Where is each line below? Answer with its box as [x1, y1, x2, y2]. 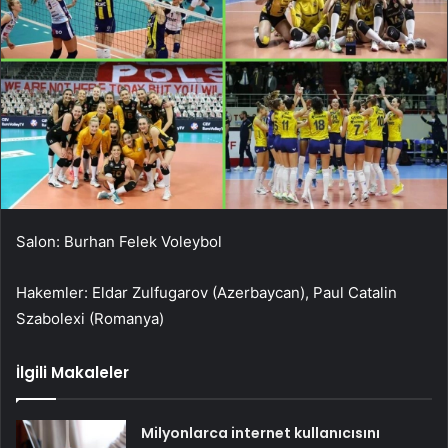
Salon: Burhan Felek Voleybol [16, 231, 222, 251]
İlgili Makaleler [16, 361, 129, 383]
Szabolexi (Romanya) [16, 308, 164, 328]
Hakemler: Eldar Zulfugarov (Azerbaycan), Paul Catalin [16, 282, 397, 302]
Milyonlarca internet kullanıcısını [141, 422, 381, 443]
